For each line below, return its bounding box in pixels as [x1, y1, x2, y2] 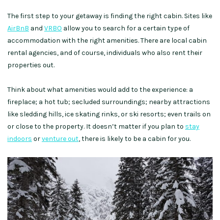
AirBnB [7, 24, 29, 33]
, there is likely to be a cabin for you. [79, 135, 192, 143]
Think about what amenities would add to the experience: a [7, 85, 193, 94]
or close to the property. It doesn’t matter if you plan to [7, 122, 185, 131]
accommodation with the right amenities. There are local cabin [7, 36, 207, 45]
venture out [42, 135, 79, 143]
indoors [7, 135, 32, 143]
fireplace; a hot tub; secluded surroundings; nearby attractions [7, 98, 210, 107]
